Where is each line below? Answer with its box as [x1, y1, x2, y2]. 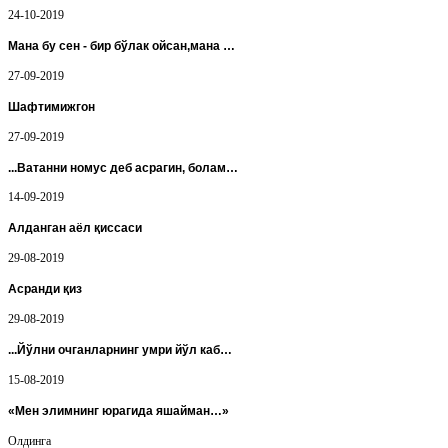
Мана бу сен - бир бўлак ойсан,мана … [8, 38, 235, 53]
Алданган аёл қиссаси [8, 221, 142, 236]
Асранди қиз [8, 282, 82, 297]
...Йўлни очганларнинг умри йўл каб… [8, 343, 232, 358]
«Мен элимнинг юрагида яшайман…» [8, 404, 229, 419]
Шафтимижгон [8, 99, 95, 114]
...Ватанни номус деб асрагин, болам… [8, 160, 238, 175]
